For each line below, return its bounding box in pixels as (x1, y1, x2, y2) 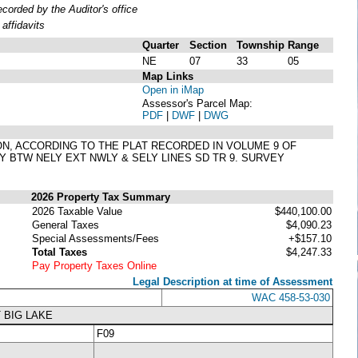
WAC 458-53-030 (252, 291, 330, 304)
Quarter (142, 38, 179, 51)
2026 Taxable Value (32, 205, 122, 217)
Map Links (142, 70, 193, 82)
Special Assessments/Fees (32, 232, 159, 245)
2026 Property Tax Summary (31, 190, 170, 203)
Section (189, 38, 227, 51)
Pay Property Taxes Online (32, 259, 157, 272)
